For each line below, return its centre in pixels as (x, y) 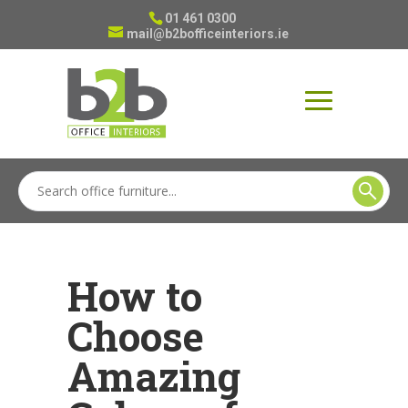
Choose (136, 336)
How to (135, 296)
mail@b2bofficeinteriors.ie (207, 34)
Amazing (154, 376)
